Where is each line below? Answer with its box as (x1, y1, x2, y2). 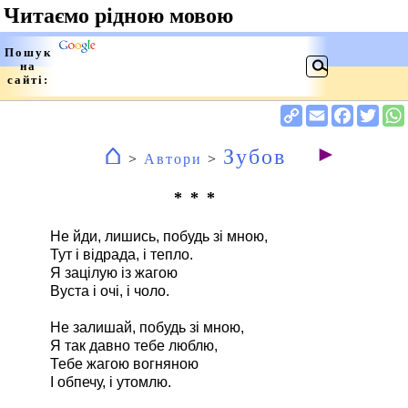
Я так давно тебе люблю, (49, 338, 218, 353)
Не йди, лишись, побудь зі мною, (49, 229, 268, 244)
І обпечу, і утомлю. (49, 374, 171, 390)
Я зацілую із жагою (49, 265, 178, 280)
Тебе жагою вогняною (49, 356, 199, 372)
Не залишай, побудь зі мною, (49, 320, 244, 335)
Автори (144, 151, 202, 167)
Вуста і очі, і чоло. (49, 283, 169, 299)
